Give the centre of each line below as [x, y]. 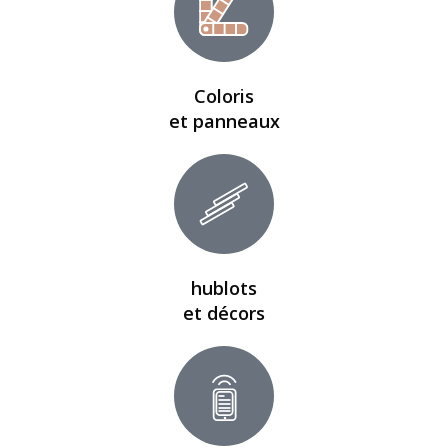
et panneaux [224, 121]
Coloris [224, 96]
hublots [224, 288]
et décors [224, 313]
